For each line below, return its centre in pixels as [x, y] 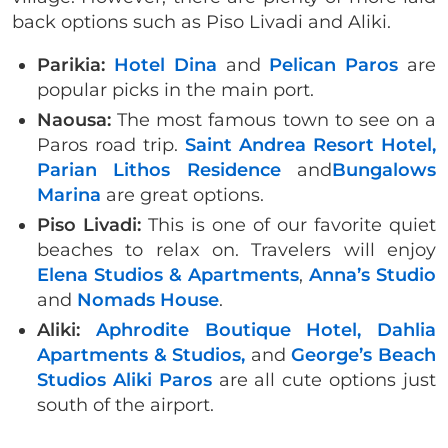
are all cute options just [327, 380]
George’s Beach [364, 355]
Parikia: [71, 65]
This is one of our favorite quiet [292, 225]
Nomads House [148, 300]
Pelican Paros [334, 65]
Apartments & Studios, [141, 355]
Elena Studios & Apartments [168, 275]
